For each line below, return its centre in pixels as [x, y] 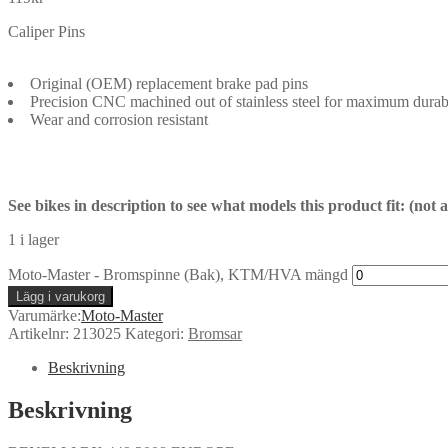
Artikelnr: [40, 333]
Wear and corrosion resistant [119, 119]
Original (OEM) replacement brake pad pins [169, 83]
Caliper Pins [46, 31]
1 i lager [37, 239]
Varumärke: [44, 315]
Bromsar [215, 333]
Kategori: [156, 333]
